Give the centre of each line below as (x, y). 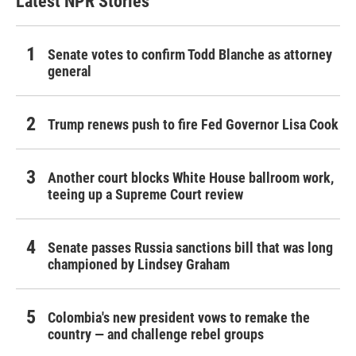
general (70, 72)
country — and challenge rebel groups (156, 335)
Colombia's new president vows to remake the (179, 318)
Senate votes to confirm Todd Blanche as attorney (190, 55)
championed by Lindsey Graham (139, 265)
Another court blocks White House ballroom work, (191, 178)
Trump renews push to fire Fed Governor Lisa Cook (193, 125)
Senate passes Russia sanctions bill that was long (190, 248)
